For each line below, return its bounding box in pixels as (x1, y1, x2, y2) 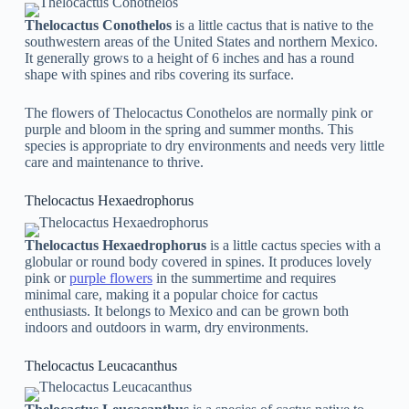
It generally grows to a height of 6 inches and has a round (24, 49, 354, 66)
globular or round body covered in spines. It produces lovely (24, 253, 372, 269)
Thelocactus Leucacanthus (24, 357, 177, 373)
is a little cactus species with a (209, 236, 381, 253)
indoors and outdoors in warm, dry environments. (24, 319, 309, 335)
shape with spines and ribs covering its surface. (24, 66, 294, 82)
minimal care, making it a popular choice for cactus (24, 286, 318, 302)
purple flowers (68, 269, 152, 286)
